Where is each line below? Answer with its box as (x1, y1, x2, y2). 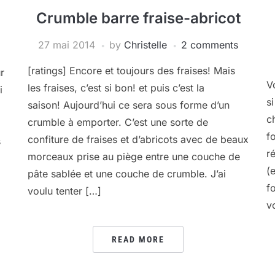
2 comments (181, 39, 239, 51)
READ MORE (112, 234, 165, 244)
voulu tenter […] (28, 185, 102, 197)
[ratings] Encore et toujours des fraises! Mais (28, 64, 236, 77)
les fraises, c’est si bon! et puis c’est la (28, 82, 205, 94)
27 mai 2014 (38, 39, 96, 51)
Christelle (124, 39, 168, 51)
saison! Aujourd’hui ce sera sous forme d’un (28, 99, 230, 111)
